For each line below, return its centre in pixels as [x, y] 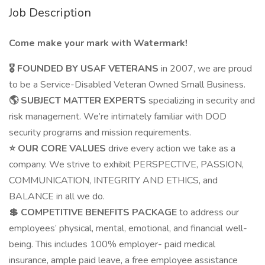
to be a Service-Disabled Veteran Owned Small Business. [127, 85]
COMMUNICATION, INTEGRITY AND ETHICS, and [113, 180]
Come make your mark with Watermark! [98, 43]
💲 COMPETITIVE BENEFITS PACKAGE [94, 212]
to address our [209, 212]
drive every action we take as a [172, 148]
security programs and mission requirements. [100, 132]
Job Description [50, 13]
